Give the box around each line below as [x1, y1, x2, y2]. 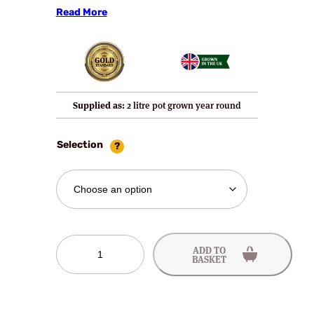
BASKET [192, 252, 226, 266]
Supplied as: [73, 98, 125, 112]
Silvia [55, 235, 79, 247]
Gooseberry [55, 250, 108, 261]
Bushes [55, 265, 90, 276]
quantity [55, 280, 95, 291]
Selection [56, 140, 103, 151]
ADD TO [193, 243, 226, 257]
